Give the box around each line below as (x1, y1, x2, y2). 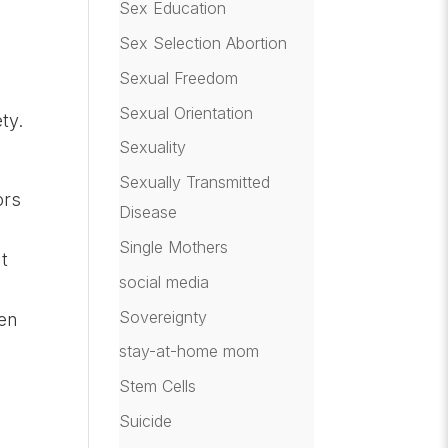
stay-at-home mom (119, 341, 260, 362)
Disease (119, 202, 178, 223)
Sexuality (119, 137, 187, 158)
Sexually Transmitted (119, 172, 271, 193)
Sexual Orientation (119, 102, 254, 123)
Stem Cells (119, 376, 197, 397)
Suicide (119, 410, 173, 431)
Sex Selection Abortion (119, 32, 288, 53)
